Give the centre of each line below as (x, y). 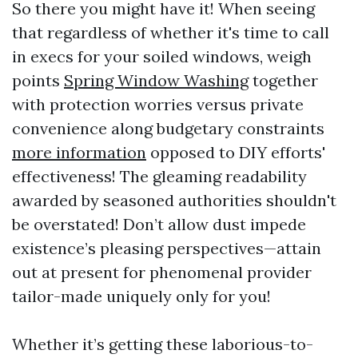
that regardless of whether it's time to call (171, 32)
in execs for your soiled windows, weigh (162, 56)
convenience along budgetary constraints (168, 128)
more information (79, 152)
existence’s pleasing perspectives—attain (167, 248)
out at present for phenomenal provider (162, 272)
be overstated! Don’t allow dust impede (159, 224)
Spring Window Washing (156, 80)
